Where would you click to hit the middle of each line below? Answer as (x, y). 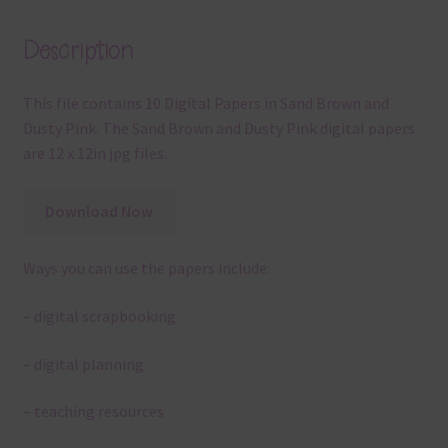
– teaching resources (93, 411)
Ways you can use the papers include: (146, 268)
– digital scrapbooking (99, 316)
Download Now (99, 210)
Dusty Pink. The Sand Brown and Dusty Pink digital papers (218, 128)
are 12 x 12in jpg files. (94, 153)
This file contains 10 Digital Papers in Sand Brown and (205, 103)
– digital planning (83, 363)
